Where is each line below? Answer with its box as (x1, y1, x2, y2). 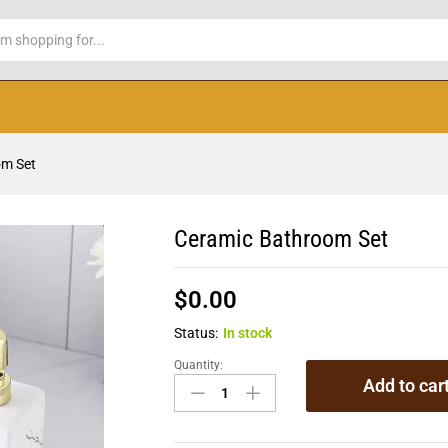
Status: (174, 325, 219, 341)
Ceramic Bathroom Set (174, 225, 389, 253)
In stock (223, 325, 273, 341)
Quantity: (174, 358, 224, 372)
